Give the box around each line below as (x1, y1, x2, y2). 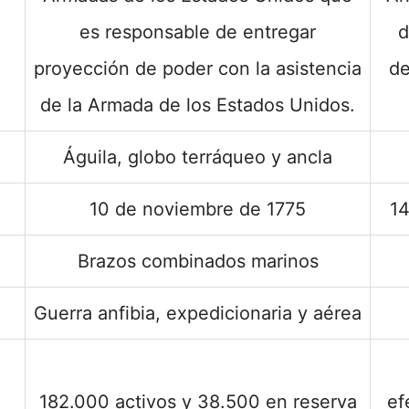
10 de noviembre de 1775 (89, 198, 306, 220)
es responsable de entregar (79, 21, 316, 43)
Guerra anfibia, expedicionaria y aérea (34, 302, 362, 324)
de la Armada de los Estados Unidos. (40, 94, 355, 116)
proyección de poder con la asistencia (34, 58, 362, 79)
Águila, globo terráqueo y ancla (63, 146, 332, 168)
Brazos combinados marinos (77, 250, 319, 272)
